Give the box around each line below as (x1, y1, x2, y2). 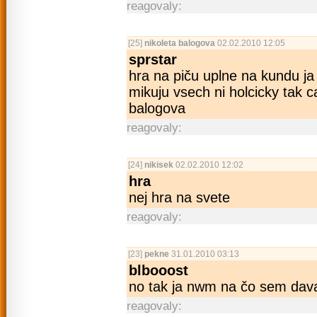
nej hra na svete (129, 190, 230, 206)
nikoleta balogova (144, 38, 215, 49)
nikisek (144, 160, 173, 171)
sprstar (129, 52, 177, 68)
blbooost (129, 263, 188, 279)
